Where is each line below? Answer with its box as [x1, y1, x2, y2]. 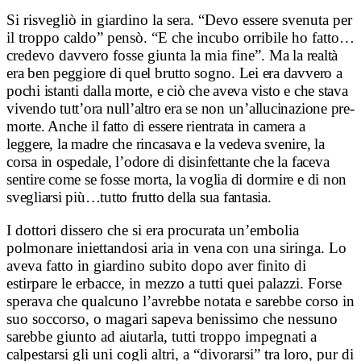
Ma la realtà [269, 47, 338, 64]
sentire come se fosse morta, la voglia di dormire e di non [6, 171, 347, 189]
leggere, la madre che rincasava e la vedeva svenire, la [6, 135, 325, 153]
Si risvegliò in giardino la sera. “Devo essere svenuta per [6, 11, 352, 29]
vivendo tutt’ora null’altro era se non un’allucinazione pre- [6, 100, 355, 118]
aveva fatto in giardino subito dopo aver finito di [6, 257, 306, 275]
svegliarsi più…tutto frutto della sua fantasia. [6, 189, 272, 206]
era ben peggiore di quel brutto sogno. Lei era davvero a [6, 64, 342, 82]
